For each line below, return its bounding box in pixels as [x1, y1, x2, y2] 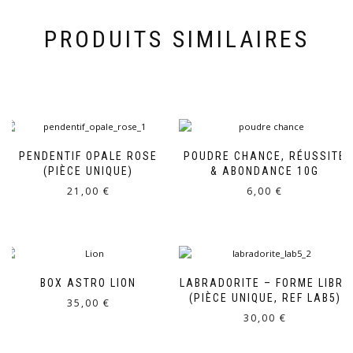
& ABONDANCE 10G [210, 165, 319, 178]
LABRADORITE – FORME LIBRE [179, 276, 351, 289]
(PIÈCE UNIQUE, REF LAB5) [188, 291, 341, 304]
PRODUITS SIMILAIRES [43, 25, 310, 54]
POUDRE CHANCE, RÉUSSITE [184, 150, 346, 163]
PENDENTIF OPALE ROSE [19, 150, 158, 163]
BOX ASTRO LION [40, 276, 136, 289]
